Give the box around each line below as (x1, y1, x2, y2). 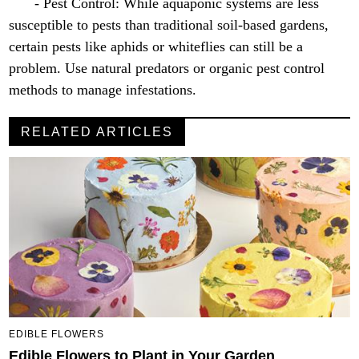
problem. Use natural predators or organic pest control (9, 60, 325, 77)
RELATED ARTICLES (21, 125, 174, 139)
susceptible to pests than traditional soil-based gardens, (9, 17, 329, 34)
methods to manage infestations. (9, 82, 197, 99)
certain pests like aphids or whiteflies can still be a (9, 38, 304, 55)
